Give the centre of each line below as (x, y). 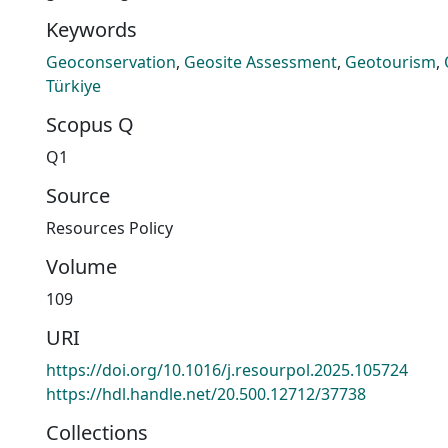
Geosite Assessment (260, 62)
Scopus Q (90, 124)
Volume (81, 266)
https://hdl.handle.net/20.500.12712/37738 (206, 394)
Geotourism (390, 62)
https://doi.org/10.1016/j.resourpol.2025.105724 (227, 370)
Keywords (91, 29)
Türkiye (73, 86)
